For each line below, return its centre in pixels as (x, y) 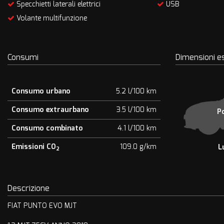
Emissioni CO (34, 147)
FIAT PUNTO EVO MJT (42, 206)
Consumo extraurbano (50, 110)
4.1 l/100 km (137, 128)
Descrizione (28, 188)
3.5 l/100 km (136, 110)
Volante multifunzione (51, 18)
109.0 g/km (138, 147)
